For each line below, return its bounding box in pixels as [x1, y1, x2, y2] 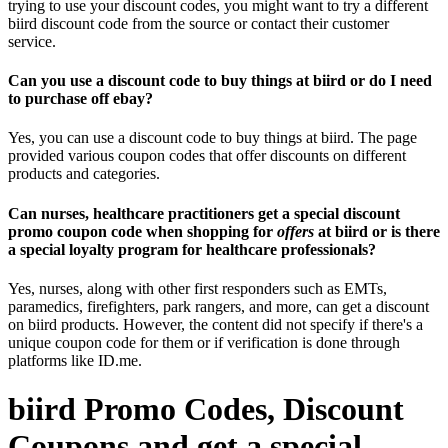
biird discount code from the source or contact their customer [8, 14, 389, 32]
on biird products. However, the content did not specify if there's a [8, 315, 423, 333]
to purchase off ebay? [8, 90, 153, 108]
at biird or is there [314, 222, 440, 240]
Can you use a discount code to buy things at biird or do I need [8, 72, 432, 90]
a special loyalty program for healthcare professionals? [8, 240, 376, 258]
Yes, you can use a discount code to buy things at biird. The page [8, 129, 417, 147]
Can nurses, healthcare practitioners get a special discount [8, 204, 400, 222]
